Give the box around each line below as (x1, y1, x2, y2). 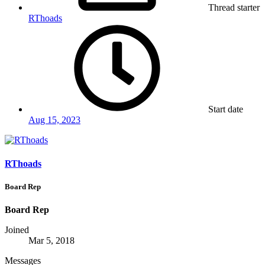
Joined (5, 224, 29, 235)
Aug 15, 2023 (28, 115, 80, 125)
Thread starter (208, 2, 260, 13)
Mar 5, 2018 (28, 235, 75, 245)
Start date (208, 104, 243, 115)
